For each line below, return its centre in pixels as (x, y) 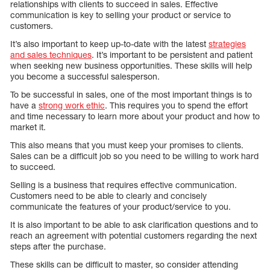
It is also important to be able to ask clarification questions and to (134, 225)
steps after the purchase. (58, 246)
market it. (28, 127)
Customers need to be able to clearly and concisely (108, 196)
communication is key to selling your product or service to (121, 15)
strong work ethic (72, 105)
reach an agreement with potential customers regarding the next (133, 236)
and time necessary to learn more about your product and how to (135, 116)
